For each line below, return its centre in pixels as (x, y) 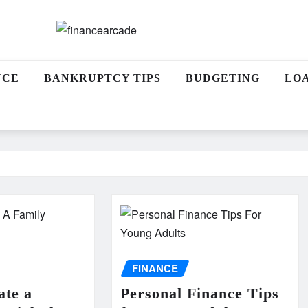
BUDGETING (222, 78)
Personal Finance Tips (199, 293)
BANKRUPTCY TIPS (102, 78)
